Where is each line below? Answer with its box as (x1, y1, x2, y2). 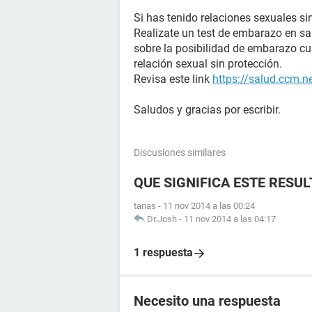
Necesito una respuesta (134, 292, 281, 309)
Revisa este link (134, 72, 212, 86)
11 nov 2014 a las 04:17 (184, 214, 276, 224)
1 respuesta (134, 246, 193, 259)
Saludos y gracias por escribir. (134, 103, 281, 116)
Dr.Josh (147, 214, 177, 224)
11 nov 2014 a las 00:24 (163, 201, 255, 211)
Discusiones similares (134, 147, 226, 158)
